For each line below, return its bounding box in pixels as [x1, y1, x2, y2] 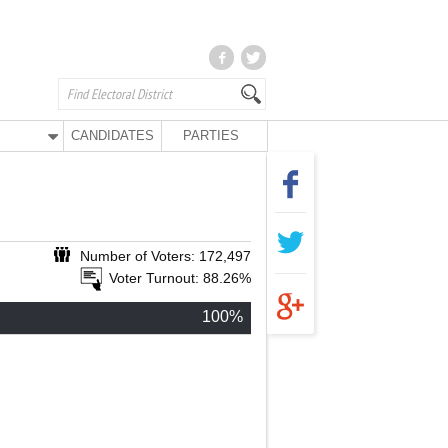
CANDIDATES [71, 128, 155, 143]
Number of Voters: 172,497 [80, 248, 251, 264]
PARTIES [182, 128, 239, 143]
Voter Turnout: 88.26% [109, 270, 251, 286]
